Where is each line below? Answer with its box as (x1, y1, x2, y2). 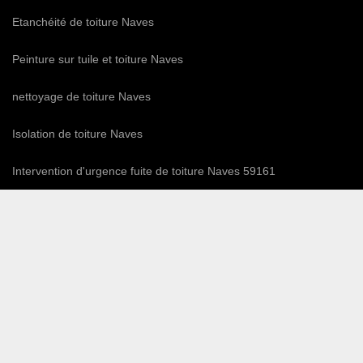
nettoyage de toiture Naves (12, 90, 151, 104)
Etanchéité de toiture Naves (12, 15, 154, 29)
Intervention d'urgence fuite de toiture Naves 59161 (12, 164, 275, 178)
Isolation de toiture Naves (12, 127, 143, 141)
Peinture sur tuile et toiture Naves (12, 53, 183, 66)
